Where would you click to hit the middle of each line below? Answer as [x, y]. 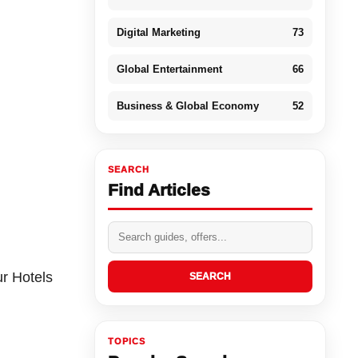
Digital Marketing [158, 32]
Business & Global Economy [187, 105]
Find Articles [159, 189]
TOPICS [126, 341]
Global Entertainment [169, 69]
